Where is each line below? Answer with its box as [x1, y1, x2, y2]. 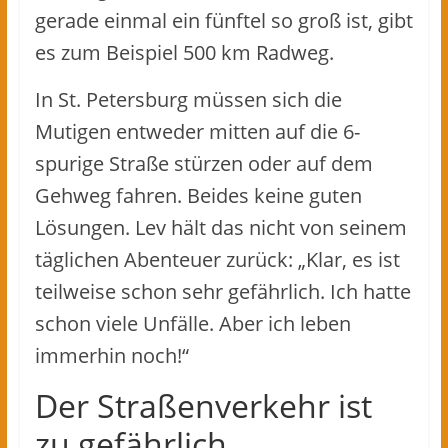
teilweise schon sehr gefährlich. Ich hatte [34, 277, 411, 305]
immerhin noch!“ [34, 341, 189, 369]
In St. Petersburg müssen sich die [34, 85, 342, 113]
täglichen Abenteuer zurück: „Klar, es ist [34, 245, 400, 273]
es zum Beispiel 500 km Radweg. [34, 38, 334, 66]
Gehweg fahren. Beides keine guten [34, 181, 362, 209]
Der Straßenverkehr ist [34, 383, 372, 427]
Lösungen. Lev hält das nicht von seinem [34, 213, 407, 241]
